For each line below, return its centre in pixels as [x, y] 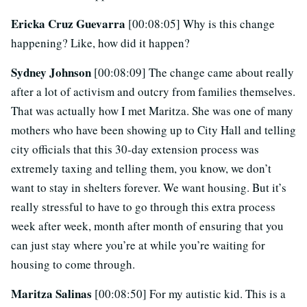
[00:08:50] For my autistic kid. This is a [190, 294]
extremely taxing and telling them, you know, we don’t [141, 169]
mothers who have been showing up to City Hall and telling [153, 130]
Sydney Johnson [52, 73]
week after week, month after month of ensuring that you [147, 226]
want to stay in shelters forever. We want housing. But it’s [149, 188]
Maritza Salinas [53, 294]
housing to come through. [73, 265]
